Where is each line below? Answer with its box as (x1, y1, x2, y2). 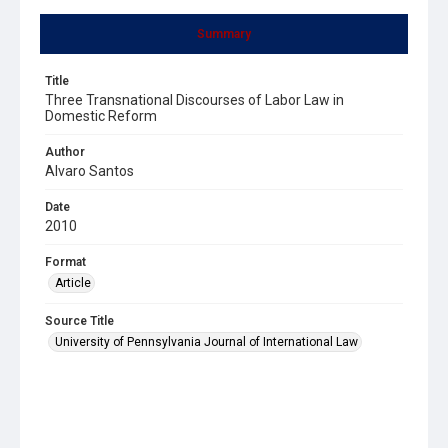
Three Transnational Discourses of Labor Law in (45, 91, 344, 108)
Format (45, 254, 86, 269)
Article (55, 275, 91, 290)
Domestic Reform (45, 107, 157, 124)
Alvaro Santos (45, 162, 134, 179)
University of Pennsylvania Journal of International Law (55, 334, 358, 349)
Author (45, 144, 85, 159)
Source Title (45, 313, 114, 328)
